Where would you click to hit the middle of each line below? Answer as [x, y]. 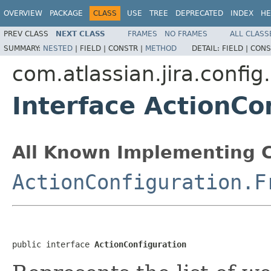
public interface [53, 244]
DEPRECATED [199, 13]
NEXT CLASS [80, 34]
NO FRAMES [186, 34]
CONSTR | [127, 48]
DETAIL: [207, 48]
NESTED [58, 48]
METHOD [161, 48]
